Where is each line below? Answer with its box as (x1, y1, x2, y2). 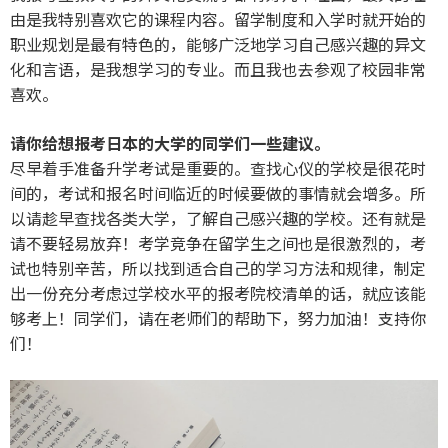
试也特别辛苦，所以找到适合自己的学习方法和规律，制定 (10, 255, 426, 280)
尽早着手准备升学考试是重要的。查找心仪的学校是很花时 (10, 155, 426, 180)
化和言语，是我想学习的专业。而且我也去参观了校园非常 (10, 56, 426, 81)
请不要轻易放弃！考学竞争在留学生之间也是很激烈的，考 (10, 230, 426, 255)
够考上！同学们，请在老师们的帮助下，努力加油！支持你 (10, 305, 426, 330)
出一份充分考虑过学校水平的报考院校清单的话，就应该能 (10, 280, 426, 305)
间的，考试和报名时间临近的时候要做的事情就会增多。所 (10, 180, 426, 205)
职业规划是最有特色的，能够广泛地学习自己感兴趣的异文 (10, 31, 426, 56)
